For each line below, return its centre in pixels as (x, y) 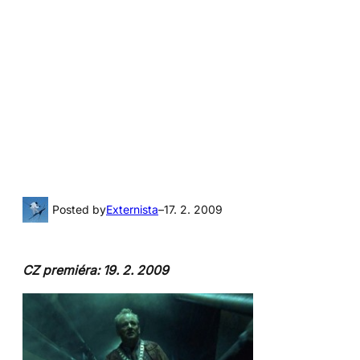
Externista (132, 209)
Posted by (79, 209)
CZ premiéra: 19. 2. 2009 (96, 270)
